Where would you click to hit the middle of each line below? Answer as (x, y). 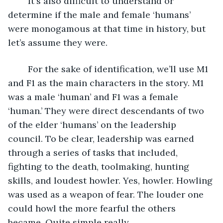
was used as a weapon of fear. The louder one (107, 194)
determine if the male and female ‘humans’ (101, 14)
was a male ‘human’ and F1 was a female (94, 97)
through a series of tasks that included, (94, 152)
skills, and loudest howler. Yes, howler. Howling (111, 180)
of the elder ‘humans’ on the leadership (93, 124)
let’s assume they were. (59, 42)
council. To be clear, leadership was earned (102, 138)
